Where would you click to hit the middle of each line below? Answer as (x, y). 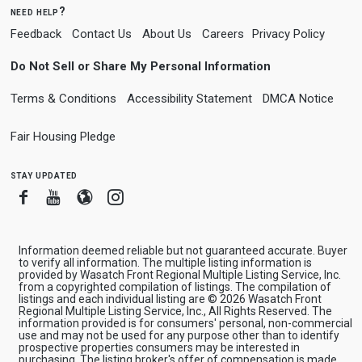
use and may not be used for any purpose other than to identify (179, 335)
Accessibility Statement (189, 98)
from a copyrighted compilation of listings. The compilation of (175, 286)
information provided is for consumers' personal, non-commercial (185, 323)
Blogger (120, 196)
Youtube (90, 196)
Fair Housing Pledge (63, 136)
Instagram (158, 196)
